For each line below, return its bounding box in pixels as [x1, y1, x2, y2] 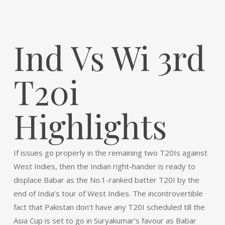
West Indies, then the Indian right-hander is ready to [13, 161, 195, 171]
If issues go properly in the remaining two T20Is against [13, 148, 207, 158]
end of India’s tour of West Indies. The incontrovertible [13, 188, 203, 198]
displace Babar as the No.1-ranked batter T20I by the [13, 175, 199, 185]
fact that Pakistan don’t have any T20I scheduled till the [13, 202, 205, 212]
